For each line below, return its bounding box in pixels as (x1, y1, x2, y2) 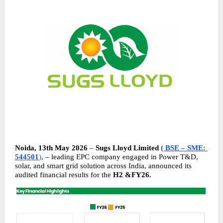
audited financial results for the (15, 170, 113, 179)
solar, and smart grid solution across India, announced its (15, 161, 192, 170)
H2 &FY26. (113, 170, 151, 179)
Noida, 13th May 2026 (15, 143, 90, 152)
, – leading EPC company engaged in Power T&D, (41, 152, 198, 161)
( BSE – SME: (161, 143, 206, 152)
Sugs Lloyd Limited (96, 143, 159, 152)
